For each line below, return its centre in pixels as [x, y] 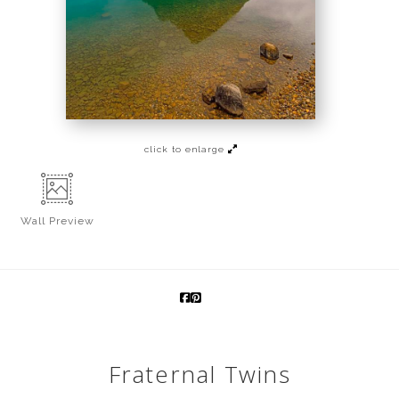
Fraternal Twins [199, 374]
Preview [71, 220]
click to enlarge [186, 149]
